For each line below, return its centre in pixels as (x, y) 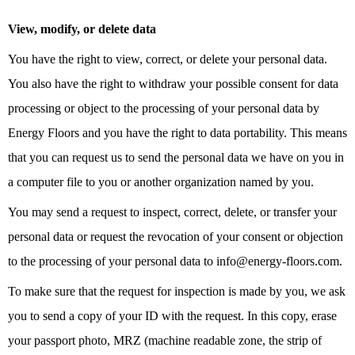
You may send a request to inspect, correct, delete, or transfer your (172, 212)
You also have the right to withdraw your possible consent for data (173, 84)
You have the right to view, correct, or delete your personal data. (168, 59)
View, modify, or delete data (82, 29)
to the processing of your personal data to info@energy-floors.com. (175, 261)
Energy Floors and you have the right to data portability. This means (177, 133)
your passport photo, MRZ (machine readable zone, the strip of (165, 341)
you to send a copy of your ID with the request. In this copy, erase (172, 316)
